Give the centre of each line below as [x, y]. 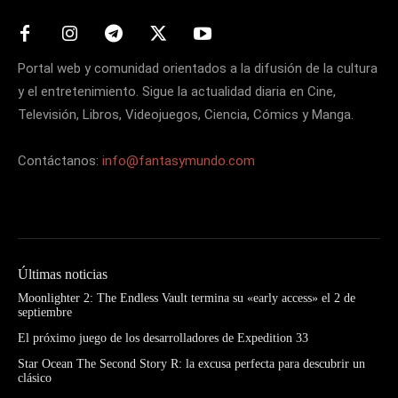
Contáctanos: [58, 160]
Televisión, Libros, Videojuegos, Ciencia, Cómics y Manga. [186, 114]
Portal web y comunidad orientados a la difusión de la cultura [198, 68]
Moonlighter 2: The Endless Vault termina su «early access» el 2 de [187, 298]
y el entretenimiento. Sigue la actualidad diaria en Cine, [177, 91]
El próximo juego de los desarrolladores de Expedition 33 [163, 338]
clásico [35, 378]
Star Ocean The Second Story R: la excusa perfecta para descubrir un [191, 363]
